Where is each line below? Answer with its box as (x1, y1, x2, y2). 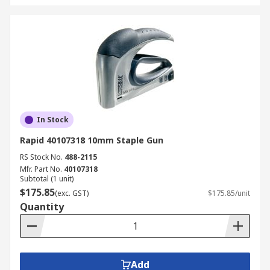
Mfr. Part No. (20, 164, 62, 174)
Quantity (20, 200, 64, 213)
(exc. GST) (55, 188, 89, 198)
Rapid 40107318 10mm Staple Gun (20, 134, 163, 146)
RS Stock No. (20, 152, 63, 162)
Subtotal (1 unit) (20, 174, 74, 184)
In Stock (37, 115, 69, 125)
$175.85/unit (208, 188, 250, 198)
